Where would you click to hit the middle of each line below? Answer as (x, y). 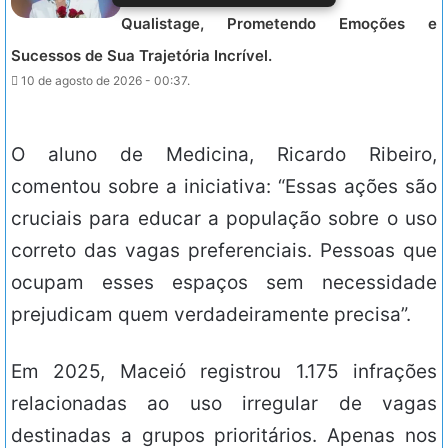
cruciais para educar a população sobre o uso (224, 219)
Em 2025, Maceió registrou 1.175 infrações (224, 372)
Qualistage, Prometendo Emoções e (279, 24)
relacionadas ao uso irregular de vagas (224, 404)
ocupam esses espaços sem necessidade (224, 283)
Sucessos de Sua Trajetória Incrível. (142, 56)
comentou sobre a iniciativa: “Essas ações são (224, 187)
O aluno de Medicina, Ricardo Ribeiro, (224, 155)
